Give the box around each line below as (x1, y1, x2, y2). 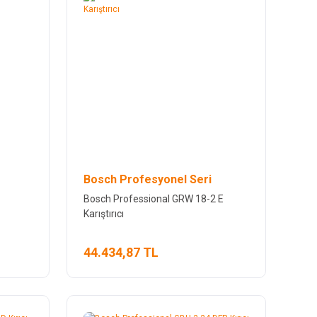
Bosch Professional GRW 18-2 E (83, 192, 224, 204)
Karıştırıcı (83, 207, 124, 219)
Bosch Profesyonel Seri (83, 172, 212, 186)
